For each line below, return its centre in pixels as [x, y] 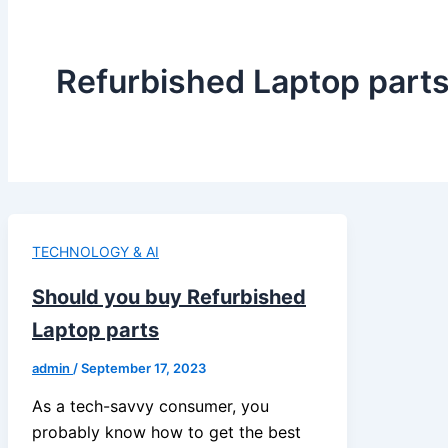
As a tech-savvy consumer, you [150, 405]
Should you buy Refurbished [169, 296]
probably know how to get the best [166, 431]
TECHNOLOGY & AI [95, 252]
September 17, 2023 [143, 367]
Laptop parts [95, 329]
